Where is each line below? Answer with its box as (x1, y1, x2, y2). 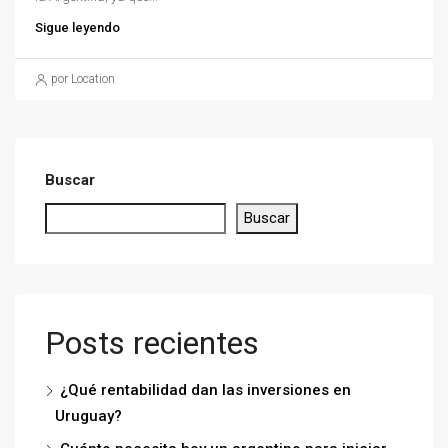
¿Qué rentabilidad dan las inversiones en (60, 381, 351, 399)
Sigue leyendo (35, 20, 120, 35)
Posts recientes (45, 324, 259, 362)
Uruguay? (55, 407, 122, 425)
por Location (51, 72, 115, 86)
